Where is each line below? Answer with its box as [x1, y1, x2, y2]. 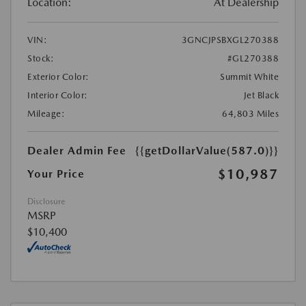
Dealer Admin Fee [27, 143, 126, 157]
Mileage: [27, 108, 65, 119]
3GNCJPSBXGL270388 [181, 34, 279, 45]
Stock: [27, 53, 54, 64]
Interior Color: [27, 89, 88, 100]
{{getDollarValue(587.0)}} [135, 143, 279, 157]
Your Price [27, 167, 85, 180]
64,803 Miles [222, 108, 279, 119]
